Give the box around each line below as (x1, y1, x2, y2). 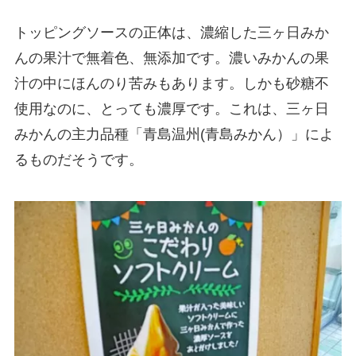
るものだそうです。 (14, 152, 143, 168)
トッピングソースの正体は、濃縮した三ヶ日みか (14, 25, 329, 41)
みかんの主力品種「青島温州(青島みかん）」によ (14, 126, 334, 143)
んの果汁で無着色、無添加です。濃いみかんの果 (14, 50, 329, 67)
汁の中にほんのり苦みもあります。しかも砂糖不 (14, 75, 329, 92)
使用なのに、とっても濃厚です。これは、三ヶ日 (14, 101, 329, 118)
